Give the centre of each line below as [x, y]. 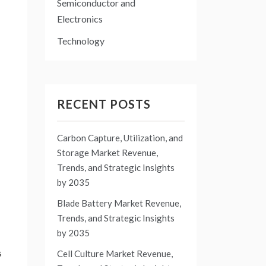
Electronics [80, 19]
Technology [81, 41]
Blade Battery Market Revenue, [119, 203]
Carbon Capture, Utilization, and [120, 138]
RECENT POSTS [104, 104]
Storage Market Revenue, [107, 153]
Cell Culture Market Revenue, [115, 254]
